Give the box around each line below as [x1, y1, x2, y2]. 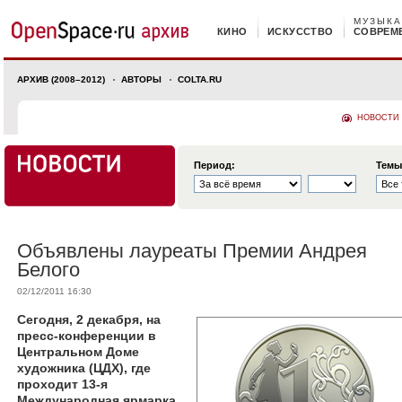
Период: [194, 160, 235, 170]
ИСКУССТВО [267, 26, 334, 37]
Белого [17, 258, 80, 281]
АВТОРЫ [121, 74, 162, 84]
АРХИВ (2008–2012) [17, 74, 105, 84]
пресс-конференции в [17, 328, 156, 343]
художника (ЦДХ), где [17, 361, 151, 375]
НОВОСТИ [357, 113, 398, 122]
